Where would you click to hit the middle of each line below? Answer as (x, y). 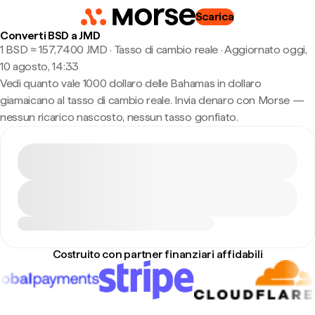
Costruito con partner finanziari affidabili (157, 254)
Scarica (214, 17)
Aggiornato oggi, (265, 50)
